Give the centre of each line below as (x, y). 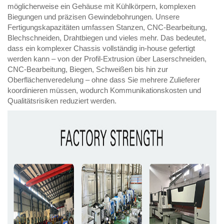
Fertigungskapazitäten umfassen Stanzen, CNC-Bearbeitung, (107, 27)
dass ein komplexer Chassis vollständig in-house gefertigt (101, 48)
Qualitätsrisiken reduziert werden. (62, 101)
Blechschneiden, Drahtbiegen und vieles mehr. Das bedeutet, (107, 38)
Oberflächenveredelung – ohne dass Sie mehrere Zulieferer (104, 80)
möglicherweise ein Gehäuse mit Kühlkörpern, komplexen (101, 6)
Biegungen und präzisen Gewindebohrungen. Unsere (93, 17)
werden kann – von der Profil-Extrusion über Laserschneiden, (107, 59)
